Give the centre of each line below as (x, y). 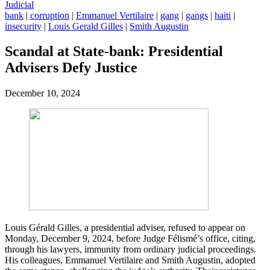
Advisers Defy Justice (73, 68)
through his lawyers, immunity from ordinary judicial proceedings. (130, 250)
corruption (50, 15)
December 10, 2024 (42, 93)
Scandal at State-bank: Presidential (114, 52)
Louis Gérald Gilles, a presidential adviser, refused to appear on (125, 228)
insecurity (23, 26)
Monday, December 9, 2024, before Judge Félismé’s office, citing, (130, 239)
